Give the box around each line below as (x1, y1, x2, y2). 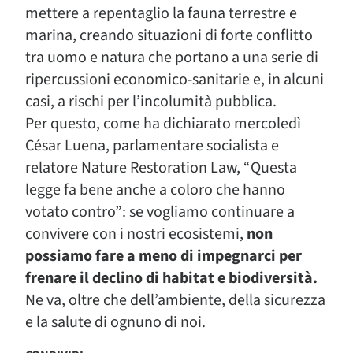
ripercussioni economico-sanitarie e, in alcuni (25, 69, 324, 91)
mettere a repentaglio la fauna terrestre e (25, 2, 297, 24)
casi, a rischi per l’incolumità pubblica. (25, 91, 277, 113)
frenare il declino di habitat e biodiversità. (25, 267, 318, 289)
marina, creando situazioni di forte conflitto (25, 24, 313, 46)
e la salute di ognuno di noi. (25, 311, 206, 333)
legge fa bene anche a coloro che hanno (25, 179, 285, 201)
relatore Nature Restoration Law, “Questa (25, 157, 297, 179)
